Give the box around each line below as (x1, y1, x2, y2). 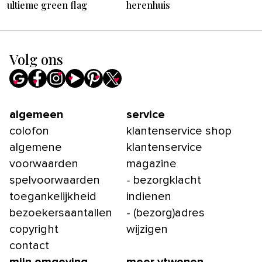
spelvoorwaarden (9, 174, 100, 186)
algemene (9, 142, 62, 153)
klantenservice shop (126, 125, 232, 137)
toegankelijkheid (9, 191, 96, 202)
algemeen (9, 109, 63, 120)
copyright (9, 223, 58, 235)
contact (9, 240, 49, 251)
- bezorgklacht (126, 174, 201, 186)
